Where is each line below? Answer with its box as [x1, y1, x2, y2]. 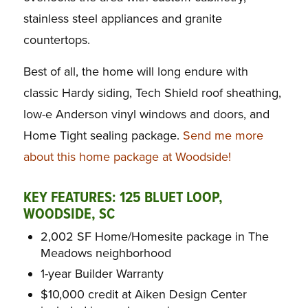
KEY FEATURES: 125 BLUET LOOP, [23, 188, 223, 209]
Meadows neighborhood [40, 245, 171, 261]
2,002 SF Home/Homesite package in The [40, 229, 269, 245]
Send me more [182, 128, 263, 144]
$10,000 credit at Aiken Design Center [40, 287, 247, 302]
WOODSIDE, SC [23, 205, 115, 225]
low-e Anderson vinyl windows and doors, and [23, 107, 269, 122]
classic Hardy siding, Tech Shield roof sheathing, [23, 85, 281, 101]
